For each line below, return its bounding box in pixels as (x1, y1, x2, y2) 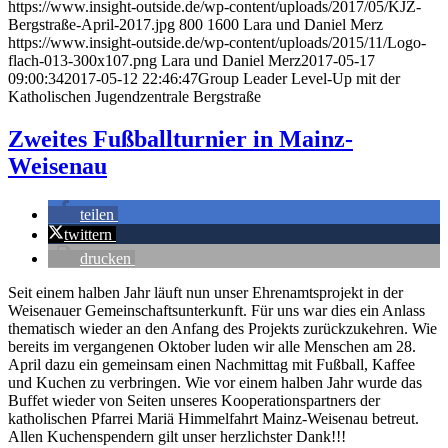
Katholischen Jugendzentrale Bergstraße (8, 88, 261, 106)
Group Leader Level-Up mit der (198, 70, 400, 88)
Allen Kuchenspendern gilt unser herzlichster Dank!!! (8, 428, 346, 446)
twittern (64, 226, 112, 244)
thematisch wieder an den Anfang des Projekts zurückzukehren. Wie (8, 320, 437, 338)
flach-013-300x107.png (8, 52, 157, 70)
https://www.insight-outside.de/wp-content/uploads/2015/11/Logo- (8, 34, 426, 52)
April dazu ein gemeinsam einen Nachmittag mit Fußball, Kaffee (8, 356, 415, 374)
